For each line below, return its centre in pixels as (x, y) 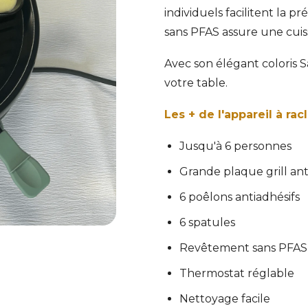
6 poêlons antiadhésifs (240, 197)
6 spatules (207, 222)
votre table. (196, 82)
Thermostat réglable (237, 273)
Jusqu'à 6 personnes (235, 146)
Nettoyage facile (225, 298)
